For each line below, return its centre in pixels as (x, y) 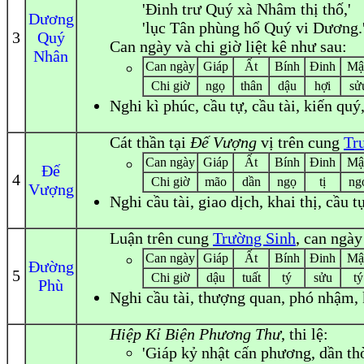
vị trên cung (300, 142)
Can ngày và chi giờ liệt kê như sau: (228, 46)
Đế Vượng (223, 142)
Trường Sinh (254, 238)
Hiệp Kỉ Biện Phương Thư (195, 334)
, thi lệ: (305, 334)
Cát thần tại (150, 142)
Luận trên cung (161, 238)
